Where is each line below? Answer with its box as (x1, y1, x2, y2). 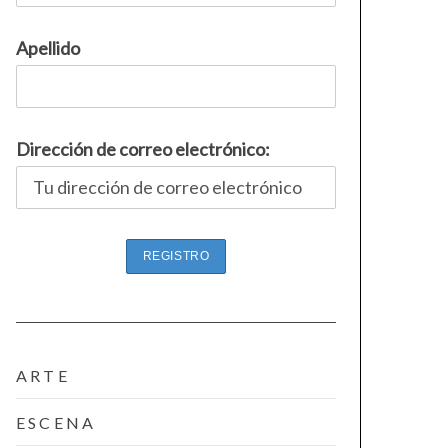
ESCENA (16, 412, 97, 432)
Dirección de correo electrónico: (16, 138, 270, 160)
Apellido (16, 37, 80, 59)
